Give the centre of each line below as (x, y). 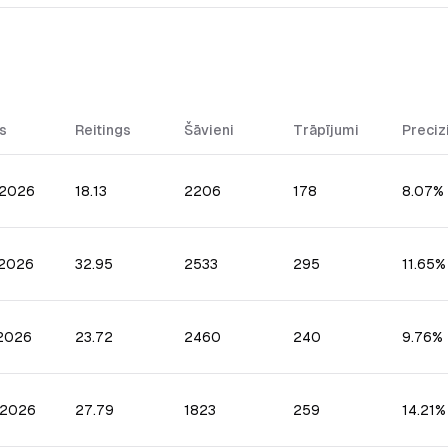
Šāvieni (209, 130)
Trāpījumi (326, 130)
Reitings (103, 130)
